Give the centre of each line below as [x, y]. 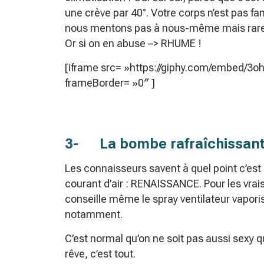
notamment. [94, 214]
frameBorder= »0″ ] [110, 83]
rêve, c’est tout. [100, 254]
